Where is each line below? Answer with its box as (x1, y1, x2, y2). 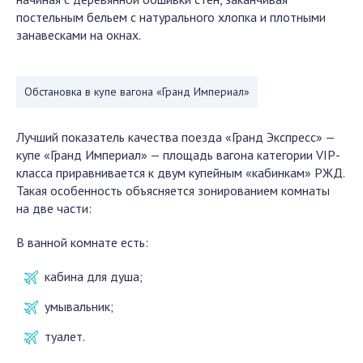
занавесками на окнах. (16, 27, 141, 43)
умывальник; (45, 298, 113, 314)
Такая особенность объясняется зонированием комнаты (16, 182, 330, 199)
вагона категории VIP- (216, 147, 340, 163)
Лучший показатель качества (16, 129, 178, 145)
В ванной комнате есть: (16, 234, 148, 250)
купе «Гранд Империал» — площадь (16, 147, 213, 163)
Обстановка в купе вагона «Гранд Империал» (24, 84, 250, 99)
